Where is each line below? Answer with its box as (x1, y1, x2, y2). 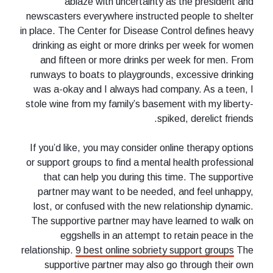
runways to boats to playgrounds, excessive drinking (30, 69, 253, 80)
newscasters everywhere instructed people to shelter (26, 10, 253, 21)
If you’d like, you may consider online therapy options (30, 142, 253, 153)
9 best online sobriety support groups (76, 244, 234, 255)
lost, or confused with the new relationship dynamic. (34, 200, 253, 211)
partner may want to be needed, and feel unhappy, (38, 186, 253, 197)
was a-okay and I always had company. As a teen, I (34, 83, 253, 94)
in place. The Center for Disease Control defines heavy (20, 25, 253, 36)
